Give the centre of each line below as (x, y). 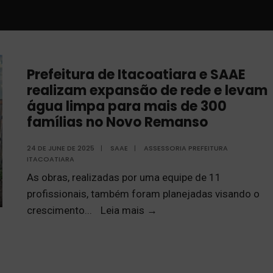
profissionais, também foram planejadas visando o (143, 194)
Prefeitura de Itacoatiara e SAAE (136, 75)
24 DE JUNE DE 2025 (61, 148)
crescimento (56, 210)
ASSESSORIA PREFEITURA (186, 148)
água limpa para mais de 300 (127, 106)
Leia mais (124, 210)
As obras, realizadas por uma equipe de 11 (124, 177)
